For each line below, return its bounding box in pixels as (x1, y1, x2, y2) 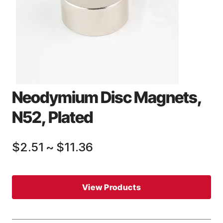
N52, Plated (12, 108, 93, 127)
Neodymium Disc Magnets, (12, 88, 202, 107)
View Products (82, 182, 141, 192)
